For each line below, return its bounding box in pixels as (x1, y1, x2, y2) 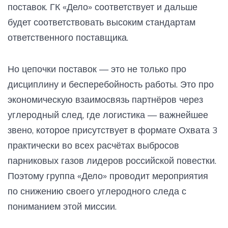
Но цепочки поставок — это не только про (8, 63, 186, 75)
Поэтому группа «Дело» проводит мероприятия (8, 169, 208, 182)
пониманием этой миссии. (8, 200, 117, 212)
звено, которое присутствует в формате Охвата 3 (8, 124, 218, 136)
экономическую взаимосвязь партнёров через (8, 93, 203, 105)
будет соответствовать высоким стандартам (8, 16, 195, 28)
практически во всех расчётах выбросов (8, 139, 179, 151)
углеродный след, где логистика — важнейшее (8, 108, 208, 121)
